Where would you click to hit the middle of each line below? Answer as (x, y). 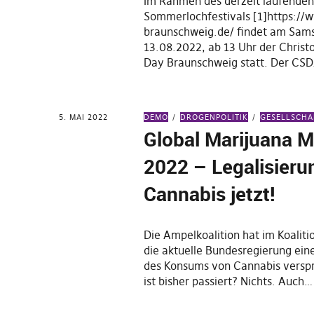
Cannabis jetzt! (210, 193)
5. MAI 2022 (83, 117)
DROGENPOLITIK (214, 117)
